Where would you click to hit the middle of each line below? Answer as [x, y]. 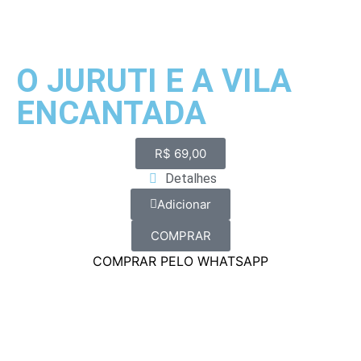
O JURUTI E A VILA [154, 81]
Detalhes [191, 179]
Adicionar [184, 205]
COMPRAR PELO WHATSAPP [180, 261]
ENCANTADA [111, 114]
